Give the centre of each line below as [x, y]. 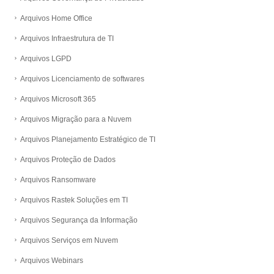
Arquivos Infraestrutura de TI [67, 38]
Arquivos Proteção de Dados [68, 159]
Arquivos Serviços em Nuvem [69, 240]
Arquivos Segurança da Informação [79, 220]
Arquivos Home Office [56, 18]
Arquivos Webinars [52, 260]
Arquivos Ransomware [58, 180]
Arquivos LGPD [46, 58]
